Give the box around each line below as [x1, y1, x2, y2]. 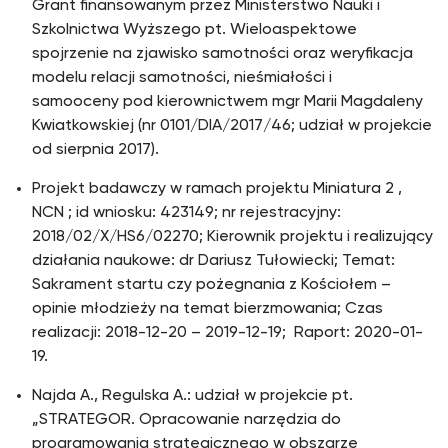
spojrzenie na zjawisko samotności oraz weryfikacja [32, 46, 413, 62]
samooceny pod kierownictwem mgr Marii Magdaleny [32, 94, 423, 110]
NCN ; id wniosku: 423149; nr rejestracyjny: [32, 205, 341, 221]
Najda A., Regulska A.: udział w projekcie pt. [32, 388, 353, 404]
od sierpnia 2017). [32, 142, 159, 158]
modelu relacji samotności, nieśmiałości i [32, 70, 332, 86]
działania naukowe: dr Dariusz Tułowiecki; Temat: [32, 253, 395, 269]
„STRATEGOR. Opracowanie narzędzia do [32, 412, 341, 428]
